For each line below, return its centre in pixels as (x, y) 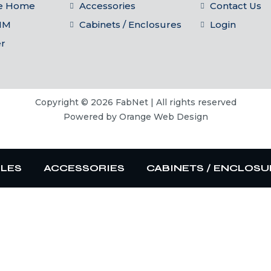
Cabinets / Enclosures (130, 24)
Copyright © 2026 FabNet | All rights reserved (135, 102)
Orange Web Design (163, 117)
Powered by (91, 117)
